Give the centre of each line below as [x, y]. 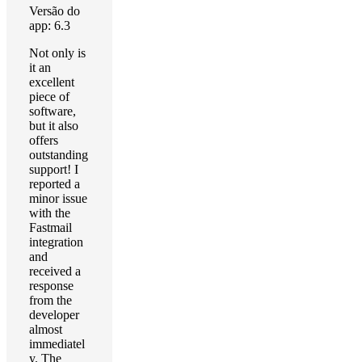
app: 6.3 [50, 25]
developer [54, 315]
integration [56, 242]
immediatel [57, 344]
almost [46, 329]
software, [53, 111]
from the [51, 300]
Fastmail [51, 227]
